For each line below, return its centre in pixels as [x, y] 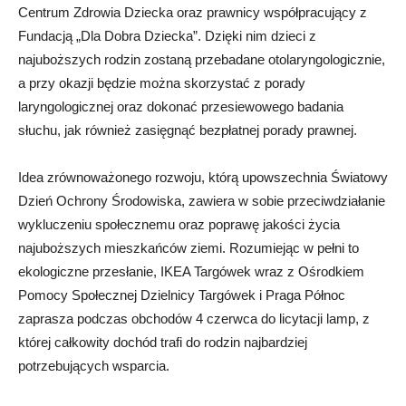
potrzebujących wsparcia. [94, 366]
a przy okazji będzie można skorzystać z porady [162, 83]
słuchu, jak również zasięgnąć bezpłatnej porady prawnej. [188, 130]
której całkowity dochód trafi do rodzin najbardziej [163, 343]
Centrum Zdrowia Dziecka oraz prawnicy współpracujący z [193, 13]
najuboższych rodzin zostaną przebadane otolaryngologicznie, [202, 60]
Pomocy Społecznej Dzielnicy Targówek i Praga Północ [182, 295]
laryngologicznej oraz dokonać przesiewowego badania [181, 107]
